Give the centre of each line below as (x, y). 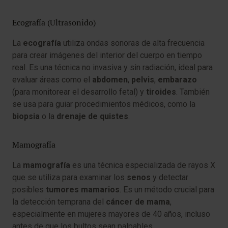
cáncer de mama (138, 202)
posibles (29, 190)
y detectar (169, 177)
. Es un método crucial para (167, 190)
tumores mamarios (83, 190)
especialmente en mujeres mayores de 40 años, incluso (111, 214)
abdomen (110, 80)
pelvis (143, 80)
